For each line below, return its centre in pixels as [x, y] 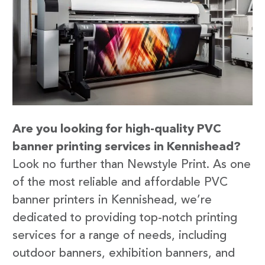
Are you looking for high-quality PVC [117, 130]
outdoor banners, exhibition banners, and [124, 254]
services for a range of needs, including [119, 236]
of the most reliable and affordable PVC [120, 183]
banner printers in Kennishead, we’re [112, 201]
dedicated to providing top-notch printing [125, 219]
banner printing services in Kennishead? [127, 148]
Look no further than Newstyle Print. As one [132, 165]
